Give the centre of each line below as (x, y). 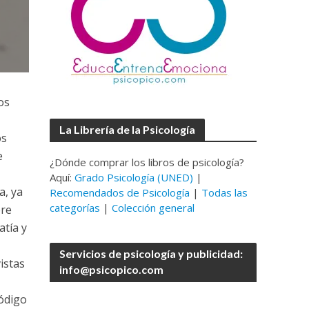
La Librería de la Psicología (128, 129)
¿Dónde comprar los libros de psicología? (147, 162)
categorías (75, 208)
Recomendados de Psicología (120, 192)
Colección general (153, 208)
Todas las (225, 192)
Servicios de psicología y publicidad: (151, 253)
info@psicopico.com (112, 269)
